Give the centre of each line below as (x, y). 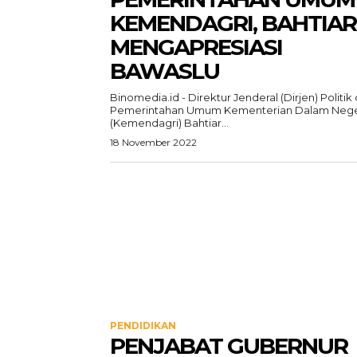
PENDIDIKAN (143, 326)
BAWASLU (165, 71)
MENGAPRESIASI (196, 47)
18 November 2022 (153, 142)
